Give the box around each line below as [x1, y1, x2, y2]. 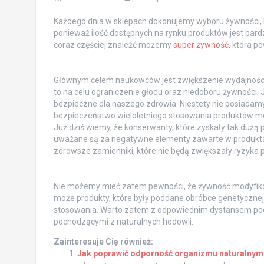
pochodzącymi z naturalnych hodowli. [53, 216, 193, 226]
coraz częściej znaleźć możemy [53, 39, 173, 49]
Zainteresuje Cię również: [53, 236, 153, 246]
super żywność [173, 39, 229, 49]
